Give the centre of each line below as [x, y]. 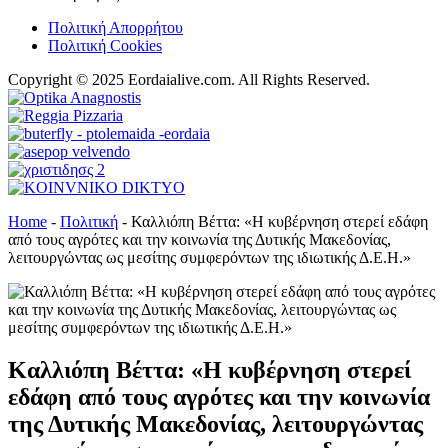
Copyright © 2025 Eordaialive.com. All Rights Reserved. [189, 79]
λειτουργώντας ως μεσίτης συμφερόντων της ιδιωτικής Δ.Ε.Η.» [209, 257]
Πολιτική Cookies [105, 45]
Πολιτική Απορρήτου [115, 27]
